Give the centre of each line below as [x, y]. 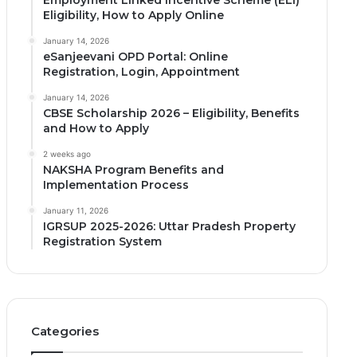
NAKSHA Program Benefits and [133, 170]
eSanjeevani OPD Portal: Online [135, 57]
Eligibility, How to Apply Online [133, 15]
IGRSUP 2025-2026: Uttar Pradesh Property [169, 226]
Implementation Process [116, 185]
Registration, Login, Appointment [141, 72]
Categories [65, 331]
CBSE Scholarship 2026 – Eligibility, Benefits [171, 113]
